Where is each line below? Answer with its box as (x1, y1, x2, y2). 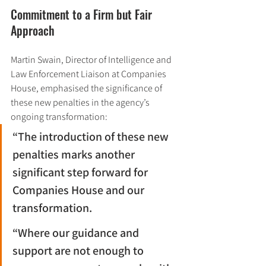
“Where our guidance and (12, 225, 141, 240)
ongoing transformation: (11, 110, 107, 123)
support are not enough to (12, 243, 146, 258)
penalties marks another (12, 147, 137, 162)
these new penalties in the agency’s (11, 96, 151, 109)
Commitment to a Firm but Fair (11, 5, 155, 23)
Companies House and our (12, 182, 147, 198)
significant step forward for (12, 164, 150, 180)
